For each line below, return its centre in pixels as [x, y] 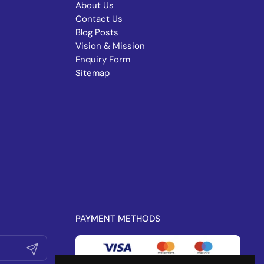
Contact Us [99, 19]
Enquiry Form [103, 60]
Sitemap [93, 73]
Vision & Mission [110, 46]
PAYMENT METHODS [118, 219]
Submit [37, 248]
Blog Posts [97, 33]
